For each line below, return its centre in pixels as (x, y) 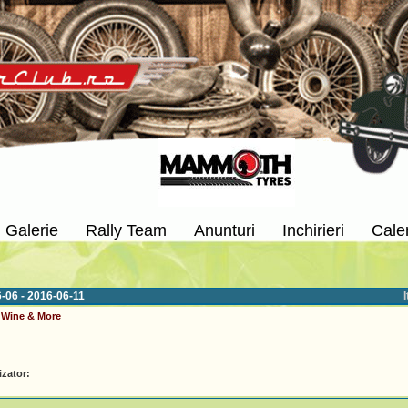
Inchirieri (313, 230)
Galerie (32, 230)
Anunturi (224, 230)
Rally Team (126, 230)
